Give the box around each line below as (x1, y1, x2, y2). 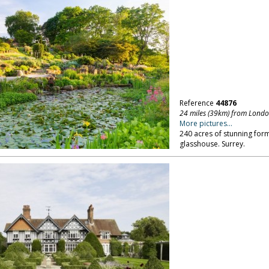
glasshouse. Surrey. (179, 139, 245, 149)
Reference (179, 98, 216, 108)
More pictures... (179, 118, 232, 128)
